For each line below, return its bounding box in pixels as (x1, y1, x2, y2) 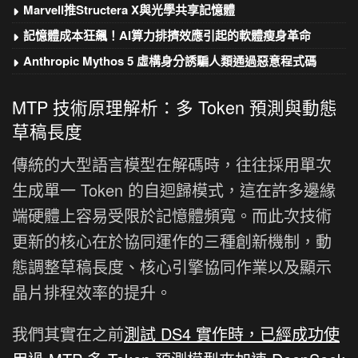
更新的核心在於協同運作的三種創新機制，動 (12, 229, 332, 253)
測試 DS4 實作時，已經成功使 (124, 322, 340, 346)
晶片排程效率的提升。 (12, 280, 172, 304)
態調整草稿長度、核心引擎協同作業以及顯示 (12, 255, 332, 279)
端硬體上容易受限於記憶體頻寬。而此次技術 (12, 204, 332, 228)
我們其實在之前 (12, 322, 124, 346)
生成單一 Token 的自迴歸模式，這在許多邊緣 (12, 178, 336, 202)
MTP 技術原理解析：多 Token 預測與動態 (12, 94, 337, 120)
